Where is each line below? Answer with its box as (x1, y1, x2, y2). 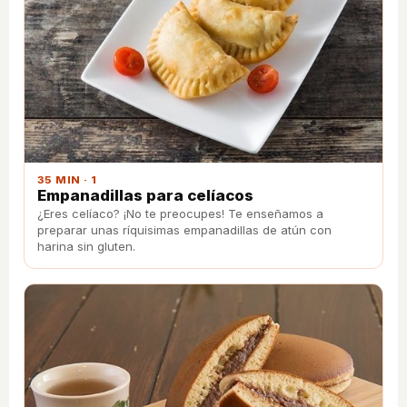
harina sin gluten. (37, 238, 135, 253)
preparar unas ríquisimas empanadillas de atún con (37, 222, 332, 237)
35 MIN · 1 (37, 173, 97, 186)
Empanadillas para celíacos (37, 185, 253, 204)
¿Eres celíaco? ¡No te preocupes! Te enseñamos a (37, 205, 323, 221)
